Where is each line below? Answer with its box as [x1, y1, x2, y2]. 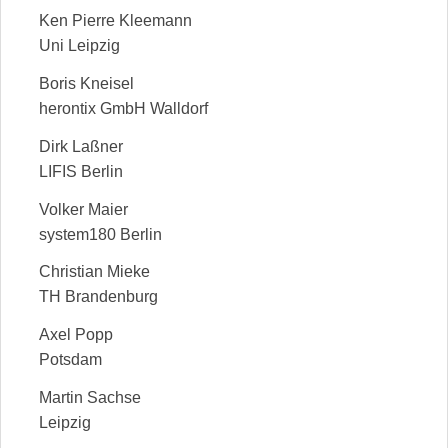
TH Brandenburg [39, 288, 158, 306]
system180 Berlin [39, 225, 162, 243]
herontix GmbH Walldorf [39, 100, 208, 118]
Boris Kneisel [39, 75, 134, 93]
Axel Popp [39, 326, 113, 344]
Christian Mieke [39, 263, 150, 281]
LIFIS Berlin [39, 162, 123, 180]
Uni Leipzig [39, 37, 120, 55]
